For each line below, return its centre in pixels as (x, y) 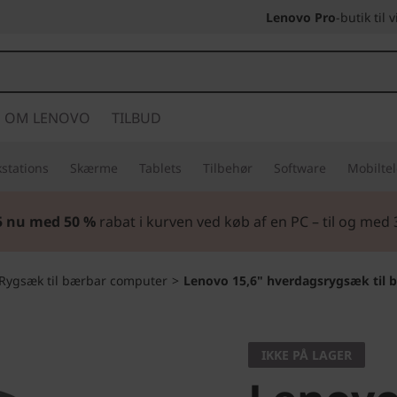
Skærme (94, 168)
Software (300, 168)
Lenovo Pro (301, 17)
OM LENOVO (47, 118)
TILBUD (136, 118)
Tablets (160, 168)
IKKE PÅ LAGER (307, 355)
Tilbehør (228, 168)
